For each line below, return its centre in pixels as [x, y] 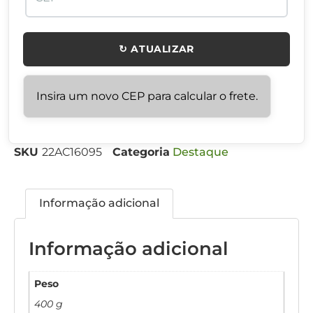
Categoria [141, 152]
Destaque [201, 152]
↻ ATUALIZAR [156, 49]
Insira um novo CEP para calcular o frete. [147, 96]
